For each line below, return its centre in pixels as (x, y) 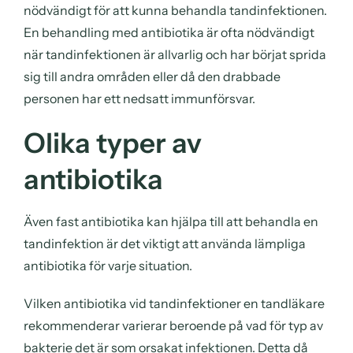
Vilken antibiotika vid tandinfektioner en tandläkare (174, 303)
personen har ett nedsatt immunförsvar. (139, 98)
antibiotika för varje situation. (108, 265)
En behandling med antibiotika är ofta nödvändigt (169, 32)
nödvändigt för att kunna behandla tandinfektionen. (175, 10)
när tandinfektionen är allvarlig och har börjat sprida (175, 54)
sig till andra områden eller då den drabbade (152, 76)
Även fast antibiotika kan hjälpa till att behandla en (171, 221)
